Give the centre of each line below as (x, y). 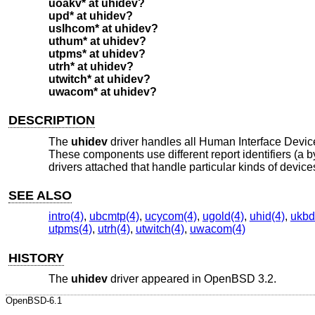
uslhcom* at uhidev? (103, 29)
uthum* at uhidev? (97, 41)
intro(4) (66, 217)
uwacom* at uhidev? (102, 92)
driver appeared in (155, 279)
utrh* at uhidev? (91, 67)
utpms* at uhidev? (97, 54)
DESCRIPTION (52, 121)
